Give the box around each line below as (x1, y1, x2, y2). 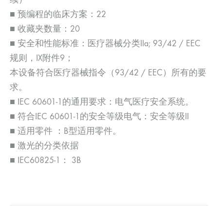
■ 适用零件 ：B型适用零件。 (10, 126, 121, 136)
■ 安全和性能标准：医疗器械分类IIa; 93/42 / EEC (10, 38, 200, 49)
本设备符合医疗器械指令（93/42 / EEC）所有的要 (10, 67, 206, 78)
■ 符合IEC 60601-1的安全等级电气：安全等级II (10, 111, 189, 122)
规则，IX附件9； (10, 53, 73, 63)
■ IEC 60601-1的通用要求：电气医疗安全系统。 (10, 96, 194, 107)
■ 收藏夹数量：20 (10, 23, 80, 34)
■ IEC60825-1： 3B (10, 155, 81, 165)
